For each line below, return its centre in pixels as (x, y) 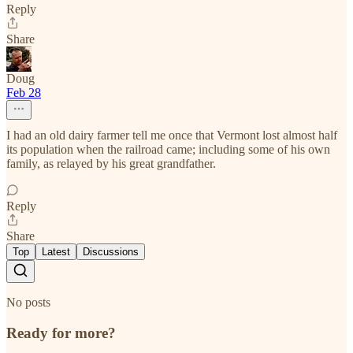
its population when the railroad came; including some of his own (168, 150)
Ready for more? (61, 333)
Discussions (111, 252)
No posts (28, 303)
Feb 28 (24, 93)
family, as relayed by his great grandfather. (111, 164)
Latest (56, 252)
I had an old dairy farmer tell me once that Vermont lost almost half (172, 136)
